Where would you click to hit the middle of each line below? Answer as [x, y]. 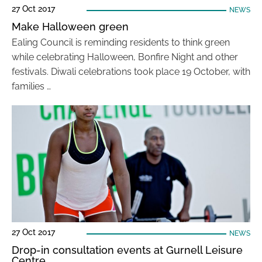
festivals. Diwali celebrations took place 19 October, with [131, 72]
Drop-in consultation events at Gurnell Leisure [127, 250]
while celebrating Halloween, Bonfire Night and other [125, 57]
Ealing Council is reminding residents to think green [121, 42]
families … [31, 86]
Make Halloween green [70, 27]
